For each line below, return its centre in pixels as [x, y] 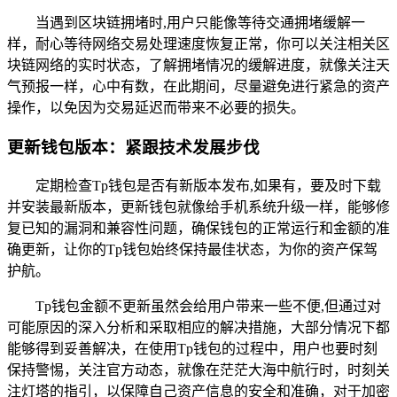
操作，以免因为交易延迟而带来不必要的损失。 [156, 107]
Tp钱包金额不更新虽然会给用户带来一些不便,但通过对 [208, 307]
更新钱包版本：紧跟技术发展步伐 [133, 147]
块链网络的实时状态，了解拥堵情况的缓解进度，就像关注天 [198, 65]
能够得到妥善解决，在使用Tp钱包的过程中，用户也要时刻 [192, 349]
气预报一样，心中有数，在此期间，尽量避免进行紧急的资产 [198, 86]
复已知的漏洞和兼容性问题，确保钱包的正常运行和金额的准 [198, 229]
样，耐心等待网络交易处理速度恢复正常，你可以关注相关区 [198, 43]
